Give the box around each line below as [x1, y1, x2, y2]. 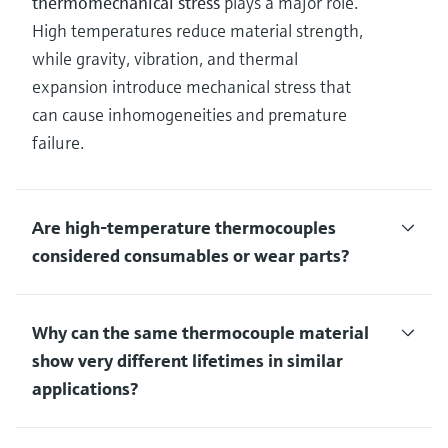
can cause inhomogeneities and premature [32, 103, 347, 127]
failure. [32, 131, 84, 155]
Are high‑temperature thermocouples [32, 216, 336, 240]
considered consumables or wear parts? [32, 244, 349, 268]
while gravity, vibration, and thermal [32, 47, 298, 71]
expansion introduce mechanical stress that [32, 75, 351, 99]
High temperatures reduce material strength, [32, 19, 363, 43]
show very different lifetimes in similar [32, 349, 343, 373]
